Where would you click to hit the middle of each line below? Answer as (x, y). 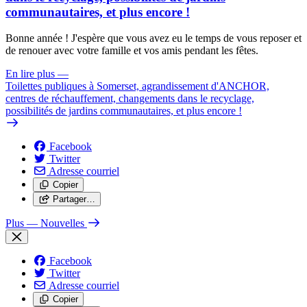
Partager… (74, 199)
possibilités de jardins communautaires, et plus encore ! (124, 111)
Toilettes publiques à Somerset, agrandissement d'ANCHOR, (137, 86)
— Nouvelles (56, 223)
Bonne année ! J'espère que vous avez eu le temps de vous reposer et (153, 38)
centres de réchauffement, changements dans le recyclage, (130, 99)
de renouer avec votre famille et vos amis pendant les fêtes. (132, 51)
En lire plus (30, 74)
